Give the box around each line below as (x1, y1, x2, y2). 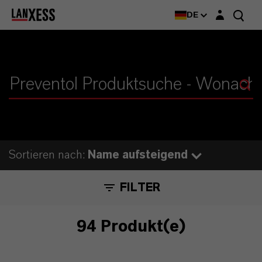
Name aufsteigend (88, 149, 188, 161)
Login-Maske (212, 7, 256, 16)
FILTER (119, 182, 160, 194)
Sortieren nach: (9, 149, 88, 161)
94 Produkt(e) (76, 218, 186, 235)
